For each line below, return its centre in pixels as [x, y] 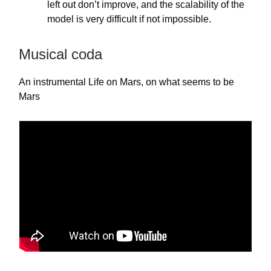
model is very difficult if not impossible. [129, 19]
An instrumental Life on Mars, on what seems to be [126, 82]
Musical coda [60, 54]
